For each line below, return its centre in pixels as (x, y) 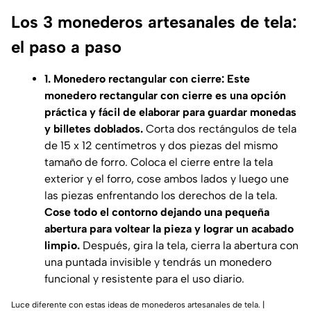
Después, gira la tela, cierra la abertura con (189, 245)
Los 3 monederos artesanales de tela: (154, 22)
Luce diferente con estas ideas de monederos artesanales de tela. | (138, 304)
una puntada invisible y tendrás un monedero (158, 262)
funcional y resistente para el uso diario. (144, 278)
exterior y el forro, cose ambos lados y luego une (167, 178)
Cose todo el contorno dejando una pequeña (157, 212)
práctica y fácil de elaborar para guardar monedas (170, 112)
